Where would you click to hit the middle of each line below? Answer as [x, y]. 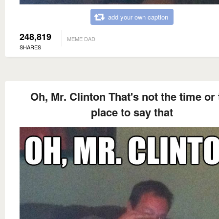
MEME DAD [81, 38]
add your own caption [138, 17]
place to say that [132, 112]
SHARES [30, 47]
